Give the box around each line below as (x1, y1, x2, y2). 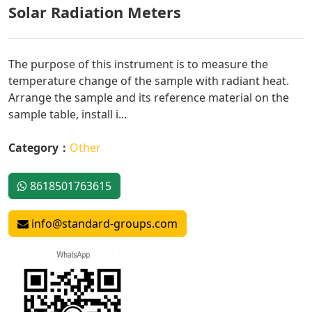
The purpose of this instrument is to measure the (8, 56, 268, 72)
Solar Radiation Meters (8, 1, 181, 22)
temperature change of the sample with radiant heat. (8, 72, 289, 88)
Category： (8, 139, 70, 155)
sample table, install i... (8, 106, 127, 122)
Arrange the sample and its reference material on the (8, 89, 289, 105)
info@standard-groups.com (29, 215, 178, 231)
